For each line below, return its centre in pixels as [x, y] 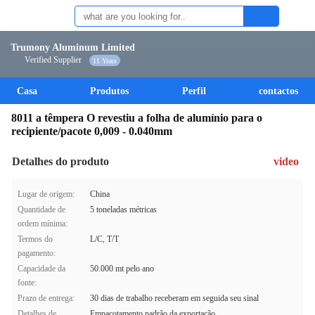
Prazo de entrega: [46, 298]
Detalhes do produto [60, 161]
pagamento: [37, 253]
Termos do [35, 239]
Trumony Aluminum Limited [73, 47]
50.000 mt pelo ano [122, 269]
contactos [278, 91]
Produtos [110, 91]
